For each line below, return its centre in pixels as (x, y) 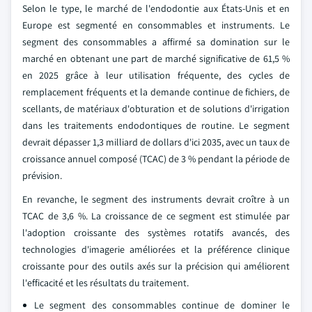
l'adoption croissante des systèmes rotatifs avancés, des (156, 233)
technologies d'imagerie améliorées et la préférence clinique (156, 249)
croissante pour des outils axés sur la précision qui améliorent (156, 266)
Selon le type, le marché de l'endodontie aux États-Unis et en (156, 8)
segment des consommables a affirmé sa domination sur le (156, 42)
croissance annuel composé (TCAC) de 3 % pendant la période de (156, 159)
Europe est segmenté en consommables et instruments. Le (156, 25)
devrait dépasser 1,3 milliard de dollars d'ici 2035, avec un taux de (156, 142)
